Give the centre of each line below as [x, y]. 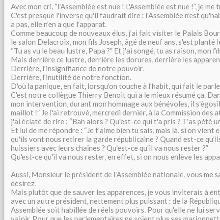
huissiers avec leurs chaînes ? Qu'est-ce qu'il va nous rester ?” [110, 148]
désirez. [23, 183]
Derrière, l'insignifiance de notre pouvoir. [77, 68]
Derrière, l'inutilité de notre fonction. [71, 77]
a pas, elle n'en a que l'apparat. [59, 24]
